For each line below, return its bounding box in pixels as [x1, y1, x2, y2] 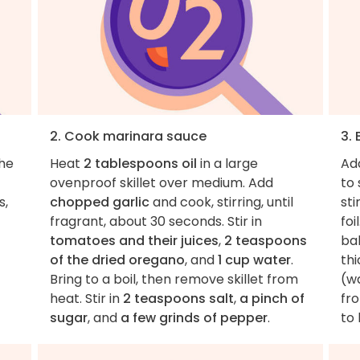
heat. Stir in [49, 288, 123, 308]
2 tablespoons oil [83, 153, 197, 173]
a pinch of [239, 288, 305, 308]
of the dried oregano [49, 250, 185, 269]
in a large [196, 153, 258, 173]
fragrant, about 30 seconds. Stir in [49, 211, 262, 231]
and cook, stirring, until [149, 192, 293, 211]
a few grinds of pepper [120, 308, 268, 327]
